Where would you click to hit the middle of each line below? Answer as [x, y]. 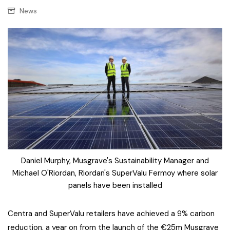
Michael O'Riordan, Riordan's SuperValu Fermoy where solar [115, 173]
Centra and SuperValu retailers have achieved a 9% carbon [111, 213]
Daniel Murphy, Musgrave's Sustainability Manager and [115, 160]
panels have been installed [115, 185]
